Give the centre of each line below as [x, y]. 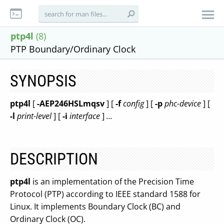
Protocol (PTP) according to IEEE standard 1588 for [105, 194]
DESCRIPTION [54, 159]
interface [84, 116]
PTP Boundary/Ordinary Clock [73, 49]
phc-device [182, 103]
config [132, 103]
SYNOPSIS [43, 81]
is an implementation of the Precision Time [112, 181]
